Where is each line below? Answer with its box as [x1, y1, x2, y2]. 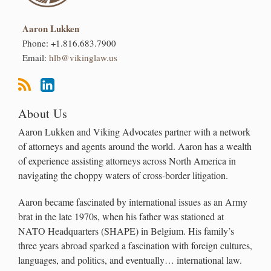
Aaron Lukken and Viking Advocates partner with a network [18, 125, 250, 139]
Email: [22, 51, 49, 64]
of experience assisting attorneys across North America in [18, 154, 236, 168]
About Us [18, 105, 67, 122]
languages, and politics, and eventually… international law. [18, 253, 242, 267]
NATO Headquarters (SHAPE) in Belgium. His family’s [18, 224, 234, 238]
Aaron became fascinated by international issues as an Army [18, 195, 247, 209]
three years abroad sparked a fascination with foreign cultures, [18, 239, 252, 252]
